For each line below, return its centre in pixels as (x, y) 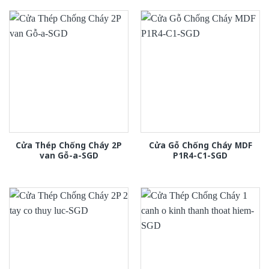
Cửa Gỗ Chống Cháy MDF (200, 145)
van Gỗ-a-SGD (69, 156)
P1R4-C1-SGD (200, 156)
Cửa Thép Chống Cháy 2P (69, 145)
